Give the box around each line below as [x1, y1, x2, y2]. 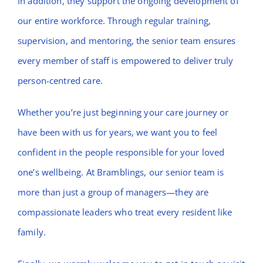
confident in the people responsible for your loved [17, 146, 225, 159]
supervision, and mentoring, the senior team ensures [17, 35, 236, 47]
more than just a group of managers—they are [17, 186, 209, 198]
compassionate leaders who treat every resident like [17, 206, 232, 218]
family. [17, 226, 46, 238]
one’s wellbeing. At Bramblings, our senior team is [17, 166, 224, 178]
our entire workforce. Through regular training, [17, 15, 211, 27]
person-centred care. [17, 75, 103, 87]
